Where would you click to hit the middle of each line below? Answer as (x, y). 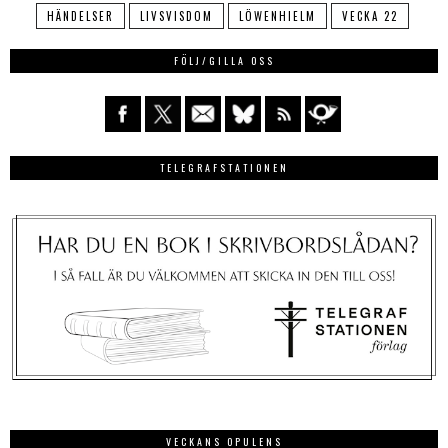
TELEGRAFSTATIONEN (224, 168)
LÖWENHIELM (277, 16)
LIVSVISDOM (176, 16)
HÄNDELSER (80, 16)
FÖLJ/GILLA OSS (224, 61)
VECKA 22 (369, 16)
